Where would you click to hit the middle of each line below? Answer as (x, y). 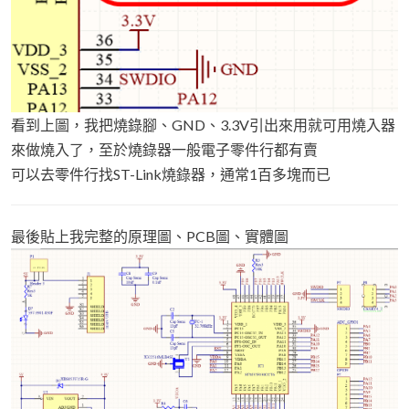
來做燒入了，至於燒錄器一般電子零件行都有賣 (164, 149)
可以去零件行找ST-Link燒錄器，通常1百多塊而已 (171, 173)
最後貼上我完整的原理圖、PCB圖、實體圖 (150, 236)
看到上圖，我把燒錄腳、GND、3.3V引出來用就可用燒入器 (203, 124)
